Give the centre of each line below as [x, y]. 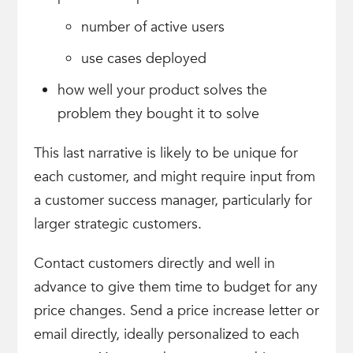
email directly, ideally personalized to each [166, 334]
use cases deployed [143, 59]
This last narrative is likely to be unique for [165, 153]
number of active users [152, 27]
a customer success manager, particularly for [173, 201]
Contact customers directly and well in [154, 264]
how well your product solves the [162, 90]
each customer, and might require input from [174, 177]
